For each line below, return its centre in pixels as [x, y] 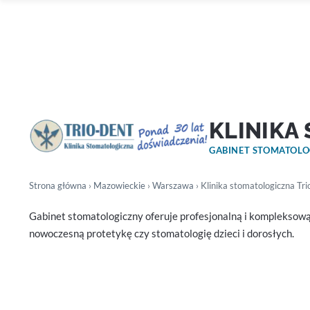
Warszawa [173, 185]
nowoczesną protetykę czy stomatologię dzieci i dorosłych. [162, 233]
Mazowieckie [119, 185]
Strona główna [58, 185]
